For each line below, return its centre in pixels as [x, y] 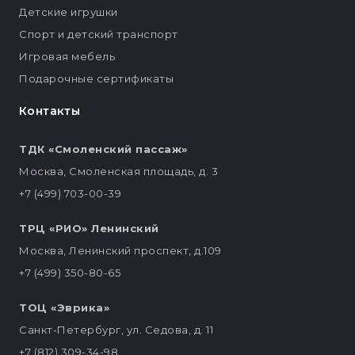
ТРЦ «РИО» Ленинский [89, 229]
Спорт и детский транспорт [99, 34]
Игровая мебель [67, 57]
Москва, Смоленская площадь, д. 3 [118, 172]
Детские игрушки [69, 12]
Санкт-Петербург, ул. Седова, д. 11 [116, 330]
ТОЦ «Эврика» [64, 308]
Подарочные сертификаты [96, 79]
